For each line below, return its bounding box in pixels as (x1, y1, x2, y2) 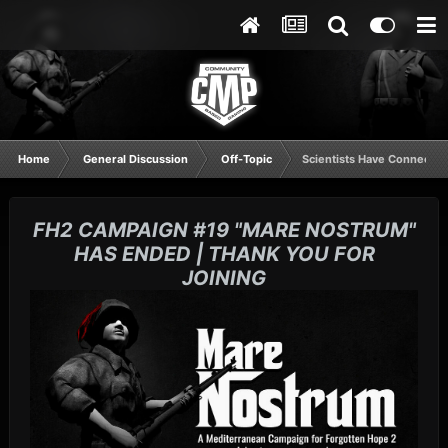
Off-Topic (221, 152, 272, 166)
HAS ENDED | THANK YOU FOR (73, 242, 375, 267)
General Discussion (83, 152, 188, 166)
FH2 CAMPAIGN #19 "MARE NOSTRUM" (32, 218, 416, 243)
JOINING (182, 266, 266, 291)
